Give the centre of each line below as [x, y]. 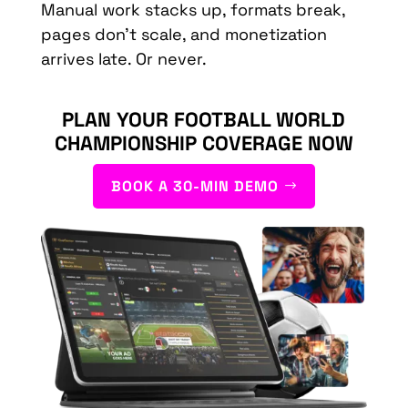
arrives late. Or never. [123, 59]
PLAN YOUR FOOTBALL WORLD [204, 120]
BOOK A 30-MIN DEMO [194, 187]
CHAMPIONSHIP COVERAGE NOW [204, 143]
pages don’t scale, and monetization [184, 35]
